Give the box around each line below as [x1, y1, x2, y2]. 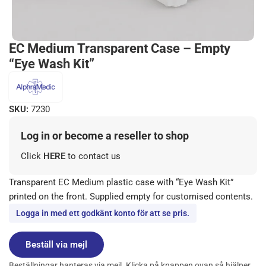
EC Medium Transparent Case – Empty [9, 40, 230, 56]
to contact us [68, 151, 121, 162]
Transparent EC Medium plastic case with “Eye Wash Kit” [9, 177, 233, 188]
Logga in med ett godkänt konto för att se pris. [16, 208, 189, 218]
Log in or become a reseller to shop [21, 129, 189, 142]
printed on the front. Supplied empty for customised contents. [9, 191, 253, 202]
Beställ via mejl [26, 239, 87, 251]
